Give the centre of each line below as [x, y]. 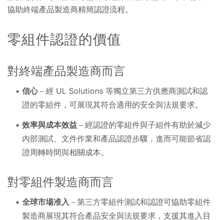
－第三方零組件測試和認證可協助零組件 [140, 202]
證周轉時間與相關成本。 [65, 152]
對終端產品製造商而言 [66, 71]
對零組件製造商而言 [60, 182]
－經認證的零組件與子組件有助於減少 [144, 124]
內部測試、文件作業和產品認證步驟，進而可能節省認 [116, 138]
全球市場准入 [46, 202]
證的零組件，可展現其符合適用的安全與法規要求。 [112, 105]
